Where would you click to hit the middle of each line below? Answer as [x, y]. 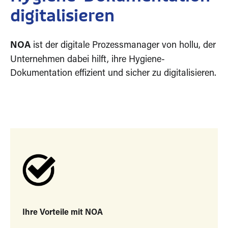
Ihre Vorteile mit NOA [63, 212]
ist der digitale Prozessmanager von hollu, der [123, 46]
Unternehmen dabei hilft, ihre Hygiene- [88, 60]
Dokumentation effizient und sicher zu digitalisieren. [113, 74]
